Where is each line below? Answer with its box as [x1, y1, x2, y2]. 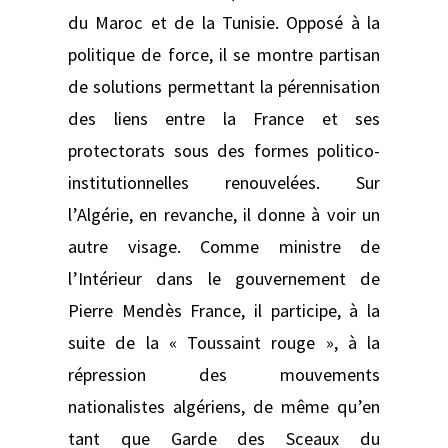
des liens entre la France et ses [68, 106, 380, 130]
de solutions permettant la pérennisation [68, 74, 380, 98]
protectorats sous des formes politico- [68, 138, 380, 162]
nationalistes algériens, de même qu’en [68, 394, 380, 418]
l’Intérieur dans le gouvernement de [68, 266, 380, 290]
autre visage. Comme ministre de [68, 234, 380, 258]
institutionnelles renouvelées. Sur [68, 170, 380, 194]
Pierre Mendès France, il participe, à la [68, 298, 380, 322]
